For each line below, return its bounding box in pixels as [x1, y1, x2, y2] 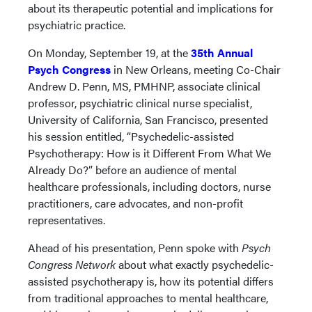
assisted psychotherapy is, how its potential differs [28, 272, 274, 289]
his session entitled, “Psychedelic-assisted [28, 127, 234, 144]
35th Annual [191, 44, 253, 61]
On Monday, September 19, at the [28, 44, 191, 61]
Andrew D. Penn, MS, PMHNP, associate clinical [28, 77, 260, 94]
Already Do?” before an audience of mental [28, 161, 237, 178]
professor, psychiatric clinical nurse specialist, [28, 94, 252, 111]
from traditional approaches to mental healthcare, [28, 289, 268, 306]
